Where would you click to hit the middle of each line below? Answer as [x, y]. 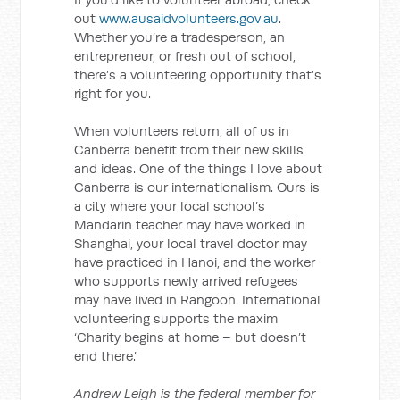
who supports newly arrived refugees [187, 281]
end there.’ [106, 356]
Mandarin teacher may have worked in [190, 225]
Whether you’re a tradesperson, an [180, 37]
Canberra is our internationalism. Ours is [197, 187]
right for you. [113, 93]
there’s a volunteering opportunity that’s [198, 75]
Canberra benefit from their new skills [189, 150]
